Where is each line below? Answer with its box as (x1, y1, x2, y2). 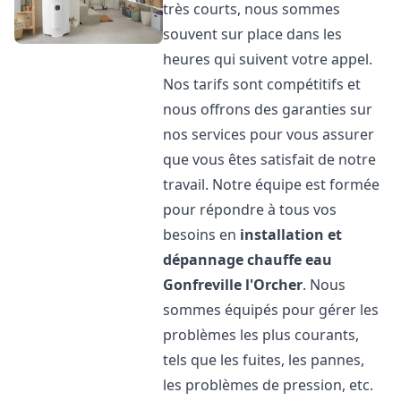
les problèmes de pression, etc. (163, 375, 374, 395)
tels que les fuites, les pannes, (163, 350, 365, 370)
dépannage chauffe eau (163, 250, 333, 269)
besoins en (163, 225, 241, 244)
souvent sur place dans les (163, 24, 343, 44)
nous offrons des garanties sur (163, 99, 373, 119)
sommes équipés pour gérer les (163, 300, 380, 320)
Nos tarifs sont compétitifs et (163, 74, 362, 94)
